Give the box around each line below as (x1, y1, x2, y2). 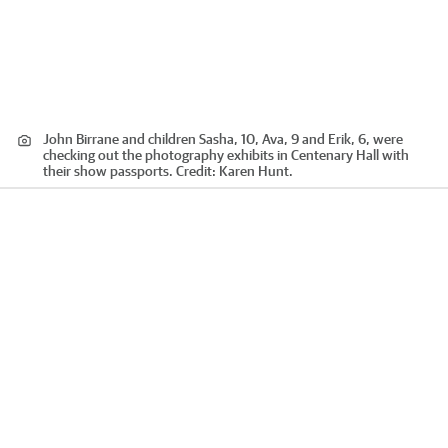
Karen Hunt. (219, 163, 293, 180)
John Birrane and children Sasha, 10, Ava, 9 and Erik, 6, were (43, 131, 403, 148)
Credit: (173, 163, 219, 180)
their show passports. (43, 163, 173, 180)
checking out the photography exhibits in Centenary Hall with (43, 147, 409, 164)
